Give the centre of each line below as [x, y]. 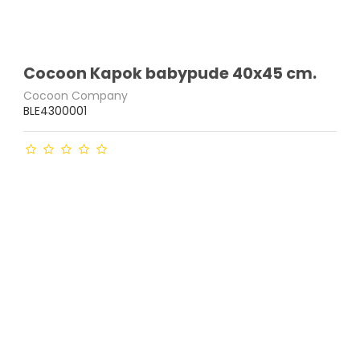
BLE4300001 [55, 111]
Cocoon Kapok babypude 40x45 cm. [170, 74]
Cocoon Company [76, 96]
